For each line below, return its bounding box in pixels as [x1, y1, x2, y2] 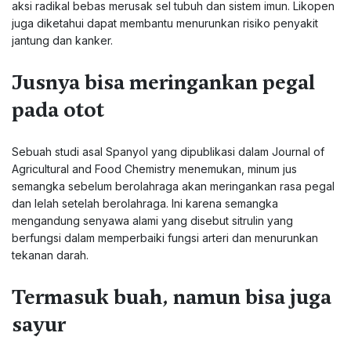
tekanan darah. [12, 248, 89, 262]
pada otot [12, 96, 104, 123]
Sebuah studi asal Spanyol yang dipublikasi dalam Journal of [12, 145, 324, 158]
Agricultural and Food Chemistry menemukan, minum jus [12, 162, 297, 175]
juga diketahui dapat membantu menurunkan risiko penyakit [12, 16, 318, 30]
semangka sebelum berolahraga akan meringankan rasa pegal [12, 179, 335, 193]
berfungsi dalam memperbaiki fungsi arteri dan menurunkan [12, 231, 318, 244]
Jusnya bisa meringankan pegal [12, 69, 315, 96]
